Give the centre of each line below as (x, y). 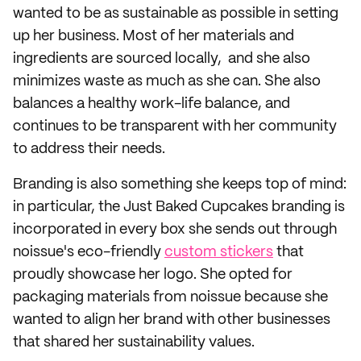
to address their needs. (89, 149)
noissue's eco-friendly (89, 252)
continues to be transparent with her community (175, 127)
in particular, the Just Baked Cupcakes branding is (179, 207)
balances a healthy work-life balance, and (151, 104)
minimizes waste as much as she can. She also (167, 81)
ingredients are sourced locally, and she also (162, 59)
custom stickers (219, 252)
